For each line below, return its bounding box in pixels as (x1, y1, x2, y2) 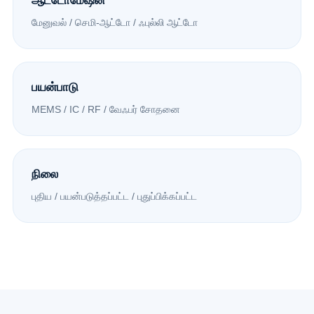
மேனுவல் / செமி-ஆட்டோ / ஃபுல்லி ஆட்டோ (31, 16, 198, 28)
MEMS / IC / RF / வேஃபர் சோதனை (31, 103, 180, 115)
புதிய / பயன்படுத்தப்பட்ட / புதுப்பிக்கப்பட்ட (31, 190, 197, 202)
